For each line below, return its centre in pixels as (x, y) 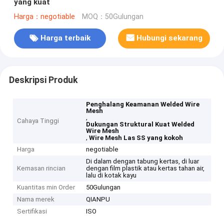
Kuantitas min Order (46, 187)
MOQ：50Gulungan (112, 16)
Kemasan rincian (41, 168)
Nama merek (36, 199)
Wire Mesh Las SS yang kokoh (136, 138)
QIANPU (98, 199)
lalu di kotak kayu (111, 175)
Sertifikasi (32, 211)
